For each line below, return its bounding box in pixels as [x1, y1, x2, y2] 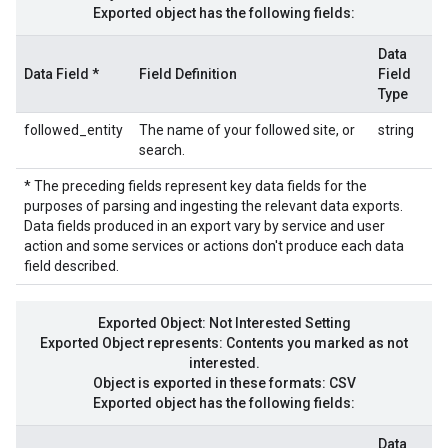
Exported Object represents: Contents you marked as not [40, 335, 408, 351]
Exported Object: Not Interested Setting [97, 315, 351, 331]
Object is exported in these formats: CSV [92, 375, 356, 391]
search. [139, 142, 185, 158]
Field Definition [139, 66, 237, 82]
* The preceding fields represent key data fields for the [24, 178, 367, 194]
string [378, 122, 414, 138]
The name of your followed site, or [139, 122, 355, 138]
